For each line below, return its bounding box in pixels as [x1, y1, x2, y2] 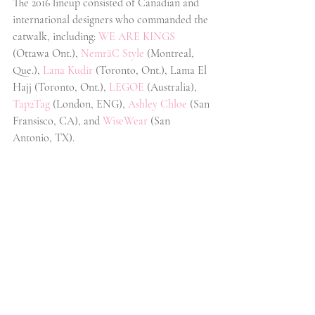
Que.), [13, 63, 43, 77]
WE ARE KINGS [98, 29, 178, 44]
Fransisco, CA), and [13, 113, 103, 128]
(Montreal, [144, 46, 197, 60]
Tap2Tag [13, 96, 50, 111]
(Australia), [144, 79, 200, 94]
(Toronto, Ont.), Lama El [93, 63, 210, 77]
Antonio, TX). [13, 130, 75, 145]
